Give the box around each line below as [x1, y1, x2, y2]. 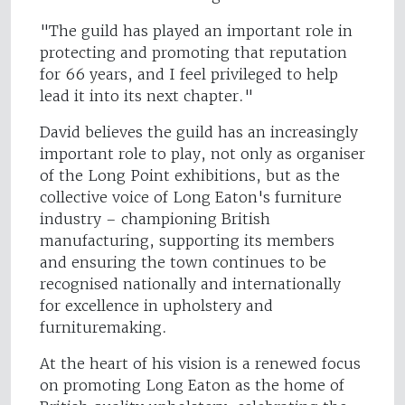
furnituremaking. [40, 318, 167, 337]
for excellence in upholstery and [40, 297, 273, 316]
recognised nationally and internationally [40, 275, 341, 294]
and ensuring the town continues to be [40, 253, 326, 272]
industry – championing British [40, 210, 270, 229]
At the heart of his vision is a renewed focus [40, 354, 361, 373]
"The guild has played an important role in [40, 22, 353, 41]
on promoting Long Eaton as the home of [40, 376, 344, 395]
